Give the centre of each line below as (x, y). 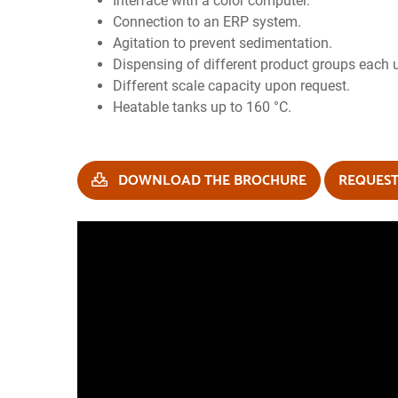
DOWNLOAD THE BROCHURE (211, 181)
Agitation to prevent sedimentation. (223, 43)
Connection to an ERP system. (207, 22)
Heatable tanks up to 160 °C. (202, 107)
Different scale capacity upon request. (231, 86)
